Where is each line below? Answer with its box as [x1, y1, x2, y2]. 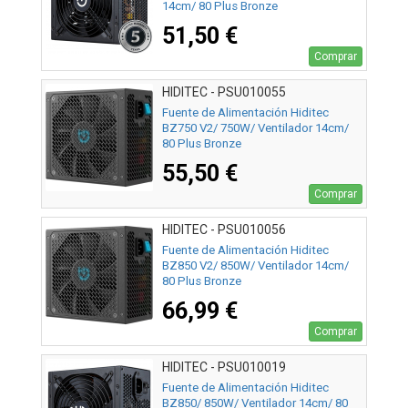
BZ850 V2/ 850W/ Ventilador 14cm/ [162, 258, 349, 272]
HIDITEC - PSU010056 [162, 221, 286, 237]
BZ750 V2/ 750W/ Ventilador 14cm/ [162, 120, 349, 135]
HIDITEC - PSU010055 [162, 84, 286, 99]
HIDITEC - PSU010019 [162, 359, 286, 374]
